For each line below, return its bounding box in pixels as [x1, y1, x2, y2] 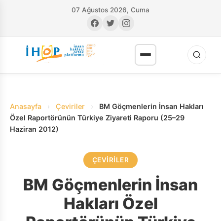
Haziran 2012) [10, 125, 59, 133]
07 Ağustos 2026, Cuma [72, 6, 149, 14]
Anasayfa [10, 102, 41, 110]
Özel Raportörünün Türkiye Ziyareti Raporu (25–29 [10, 113, 184, 122]
